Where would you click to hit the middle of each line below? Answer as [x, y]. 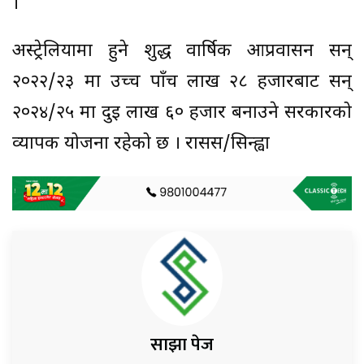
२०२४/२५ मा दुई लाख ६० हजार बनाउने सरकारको [182, 114]
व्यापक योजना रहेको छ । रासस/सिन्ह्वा [141, 145]
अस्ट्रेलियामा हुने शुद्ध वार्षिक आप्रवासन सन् [182, 52]
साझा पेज [182, 344]
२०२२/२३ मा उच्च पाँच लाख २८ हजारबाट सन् [182, 83]
